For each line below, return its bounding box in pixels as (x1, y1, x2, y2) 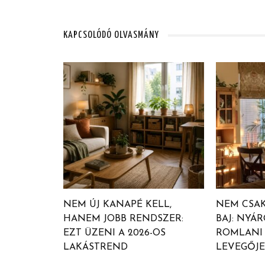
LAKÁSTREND (63, 242, 128, 252)
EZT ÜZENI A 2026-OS (63, 228, 166, 238)
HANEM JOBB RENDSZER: (63, 214, 183, 224)
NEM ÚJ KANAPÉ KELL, (63, 199, 172, 209)
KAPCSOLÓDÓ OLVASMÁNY (63, 30, 159, 40)
